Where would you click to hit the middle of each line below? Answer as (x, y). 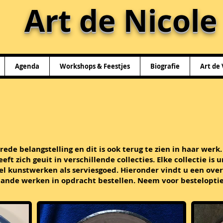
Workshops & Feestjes (95, 66)
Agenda (27, 66)
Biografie (165, 66)
